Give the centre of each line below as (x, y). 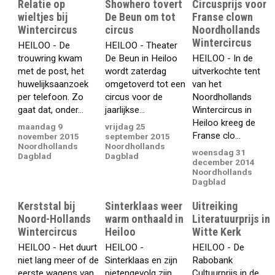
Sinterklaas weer (144, 206)
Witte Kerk (217, 231)
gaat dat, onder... (51, 110)
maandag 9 (41, 126)
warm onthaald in (145, 219)
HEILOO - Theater (141, 46)
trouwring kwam (50, 59)
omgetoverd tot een (145, 84)
